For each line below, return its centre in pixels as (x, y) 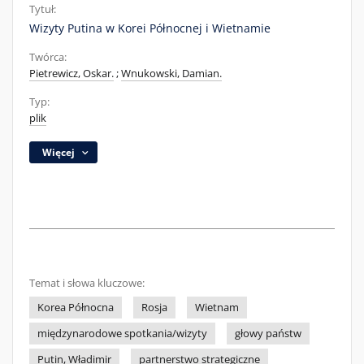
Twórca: (48, 57)
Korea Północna (76, 308)
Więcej (59, 152)
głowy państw (268, 334)
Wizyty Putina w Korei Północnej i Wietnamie (150, 28)
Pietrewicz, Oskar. (71, 74)
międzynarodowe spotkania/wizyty (122, 334)
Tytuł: (43, 9)
